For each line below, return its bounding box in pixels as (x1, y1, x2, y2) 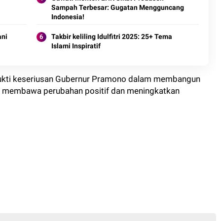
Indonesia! (51, 13, 84, 21)
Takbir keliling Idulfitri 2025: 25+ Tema (51, 33, 172, 40)
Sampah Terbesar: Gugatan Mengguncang (51, 3, 184, 11)
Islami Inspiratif (51, 42, 101, 50)
